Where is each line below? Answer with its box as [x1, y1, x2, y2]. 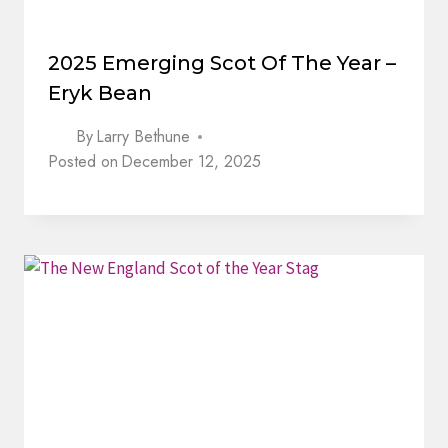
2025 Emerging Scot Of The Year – [48, 51, 396, 76]
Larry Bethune [96, 125, 191, 149]
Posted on [48, 150, 118, 174]
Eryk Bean [48, 81, 152, 106]
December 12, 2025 [121, 150, 262, 174]
